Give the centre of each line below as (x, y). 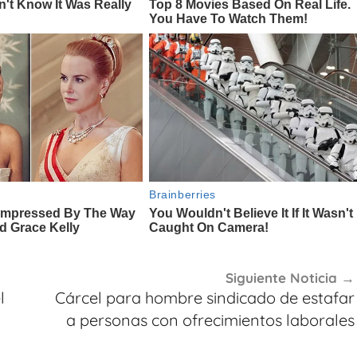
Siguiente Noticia (281, 278)
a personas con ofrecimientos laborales (210, 320)
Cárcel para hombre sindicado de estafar (204, 298)
